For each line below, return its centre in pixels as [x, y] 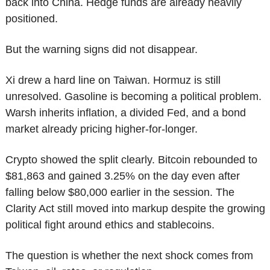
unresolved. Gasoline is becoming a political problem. [133, 97]
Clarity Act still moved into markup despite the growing [135, 209]
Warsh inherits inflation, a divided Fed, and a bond [125, 113]
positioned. [31, 19]
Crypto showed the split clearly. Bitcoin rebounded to [131, 160]
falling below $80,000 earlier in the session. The [120, 193]
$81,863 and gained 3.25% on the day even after [122, 176]
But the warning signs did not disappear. [101, 50]
